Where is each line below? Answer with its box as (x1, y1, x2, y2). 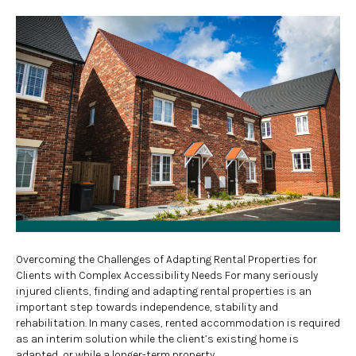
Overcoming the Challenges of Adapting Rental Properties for (16, 252, 317, 266)
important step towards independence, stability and (16, 300, 278, 314)
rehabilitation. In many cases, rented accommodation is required (16, 315, 340, 330)
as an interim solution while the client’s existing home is (16, 331, 299, 346)
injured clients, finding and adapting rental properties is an (16, 284, 311, 298)
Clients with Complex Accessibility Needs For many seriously (16, 268, 318, 282)
